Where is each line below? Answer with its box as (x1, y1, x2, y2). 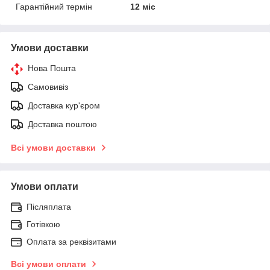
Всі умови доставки (11, 142, 96, 152)
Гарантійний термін (16, 1, 92, 11)
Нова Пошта (28, 63, 76, 73)
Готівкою (27, 219, 60, 229)
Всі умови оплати (11, 259, 86, 269)
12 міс (130, 1, 156, 11)
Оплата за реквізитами (27, 236, 116, 246)
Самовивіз (28, 81, 68, 92)
